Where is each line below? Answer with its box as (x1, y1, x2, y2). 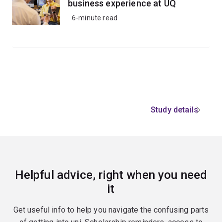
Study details (150, 105, 198, 114)
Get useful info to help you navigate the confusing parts (13, 205, 209, 215)
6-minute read (72, 14, 118, 22)
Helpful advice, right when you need (14, 168, 208, 182)
